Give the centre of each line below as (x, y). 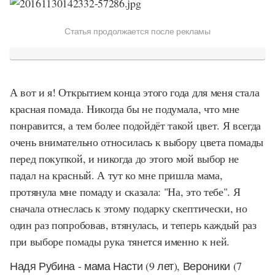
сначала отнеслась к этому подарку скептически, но (129, 208)
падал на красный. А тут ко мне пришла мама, (116, 175)
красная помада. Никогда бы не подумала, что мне (125, 108)
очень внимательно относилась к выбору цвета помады (137, 141)
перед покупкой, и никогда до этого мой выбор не (124, 158)
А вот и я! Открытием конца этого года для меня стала (135, 92)
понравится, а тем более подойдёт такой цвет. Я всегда (136, 125)
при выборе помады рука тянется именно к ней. (120, 241)
